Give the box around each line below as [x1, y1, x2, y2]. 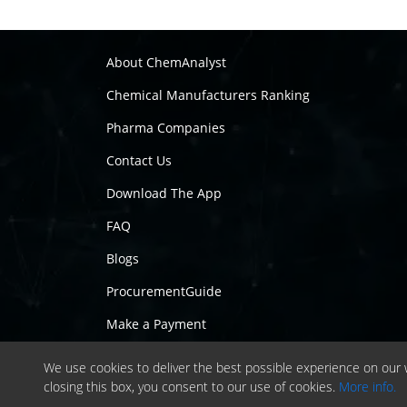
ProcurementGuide [106, 283, 222, 301]
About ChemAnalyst [106, 54, 226, 72]
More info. [339, 378, 396, 395]
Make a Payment [106, 315, 206, 333]
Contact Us [106, 152, 172, 170]
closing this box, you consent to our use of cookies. [44, 378, 339, 395]
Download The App [106, 184, 222, 203]
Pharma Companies [106, 119, 225, 137]
